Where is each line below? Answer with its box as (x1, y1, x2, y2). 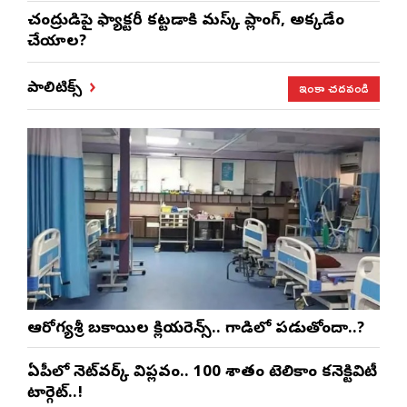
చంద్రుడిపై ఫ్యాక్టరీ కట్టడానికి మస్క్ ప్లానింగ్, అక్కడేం (27, 11, 344, 33)
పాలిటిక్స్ (27, 78, 82, 99)
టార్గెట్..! (27, 383, 83, 405)
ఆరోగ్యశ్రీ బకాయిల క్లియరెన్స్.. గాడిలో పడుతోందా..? (27, 319, 364, 341)
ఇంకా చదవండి (299, 75, 369, 101)
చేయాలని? (27, 32, 86, 54)
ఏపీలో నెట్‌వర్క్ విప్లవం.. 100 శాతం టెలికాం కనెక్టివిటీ (27, 362, 377, 384)
